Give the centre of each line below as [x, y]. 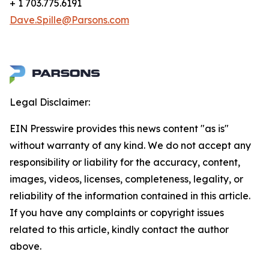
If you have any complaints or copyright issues [117, 213]
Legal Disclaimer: [50, 102]
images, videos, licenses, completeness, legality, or [126, 179]
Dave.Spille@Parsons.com [69, 20]
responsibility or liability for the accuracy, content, [125, 162]
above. [26, 246]
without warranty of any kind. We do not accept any [130, 145]
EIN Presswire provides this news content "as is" [119, 128]
